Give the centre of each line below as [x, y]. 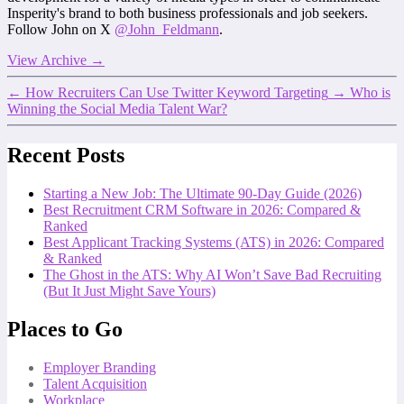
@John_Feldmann [167, 29]
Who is [370, 92]
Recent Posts [66, 156]
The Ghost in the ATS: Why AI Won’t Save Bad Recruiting [212, 275]
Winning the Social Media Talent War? [117, 108]
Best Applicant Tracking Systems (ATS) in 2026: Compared [214, 243]
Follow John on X [61, 29]
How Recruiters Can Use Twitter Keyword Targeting [177, 92]
